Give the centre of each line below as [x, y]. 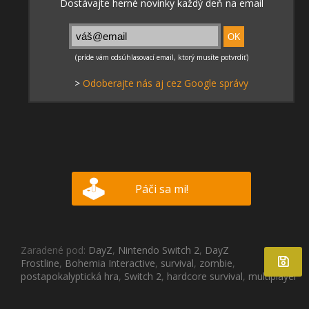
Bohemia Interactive [110, 263]
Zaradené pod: [54, 250]
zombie [216, 263]
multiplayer [273, 276]
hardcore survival [205, 276]
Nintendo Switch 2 [159, 250]
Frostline [40, 263]
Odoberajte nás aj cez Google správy [165, 83]
